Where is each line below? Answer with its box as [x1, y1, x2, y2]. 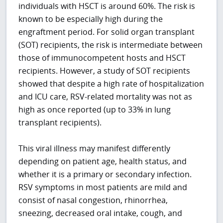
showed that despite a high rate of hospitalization [18, 78, 205, 90]
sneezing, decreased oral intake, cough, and [18, 208, 183, 219]
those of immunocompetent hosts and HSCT [18, 52, 186, 64]
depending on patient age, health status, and [18, 156, 187, 167]
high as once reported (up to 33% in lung [18, 104, 171, 115]
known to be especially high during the [18, 13, 163, 25]
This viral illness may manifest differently [18, 143, 171, 154]
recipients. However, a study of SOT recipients [18, 65, 191, 77]
